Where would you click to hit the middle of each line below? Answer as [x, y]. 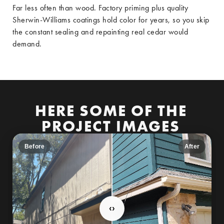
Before [35, 146]
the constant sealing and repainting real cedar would [100, 32]
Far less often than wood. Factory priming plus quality [100, 8]
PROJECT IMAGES [111, 126]
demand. [27, 44]
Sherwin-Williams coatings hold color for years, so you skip [111, 20]
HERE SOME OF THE [111, 110]
